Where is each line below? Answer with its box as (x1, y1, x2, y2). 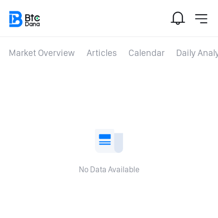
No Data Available (78, 164, 140, 174)
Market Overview (8, 47, 75, 59)
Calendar (128, 47, 164, 59)
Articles (86, 47, 117, 59)
